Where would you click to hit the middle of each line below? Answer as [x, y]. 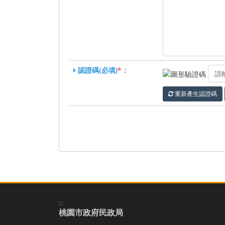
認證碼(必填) [98, 70]
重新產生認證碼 [195, 94]
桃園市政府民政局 [91, 212]
